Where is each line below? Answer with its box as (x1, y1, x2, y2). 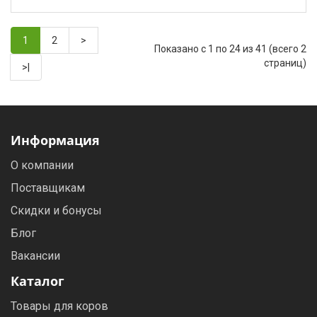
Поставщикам (11, 181, 85, 195)
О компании (11, 158, 74, 172)
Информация (11, 132, 100, 149)
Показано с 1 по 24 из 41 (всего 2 (154, 42, 306, 54)
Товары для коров (11, 299, 108, 313)
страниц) (264, 57, 306, 69)
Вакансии (11, 249, 60, 263)
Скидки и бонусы (11, 204, 102, 217)
